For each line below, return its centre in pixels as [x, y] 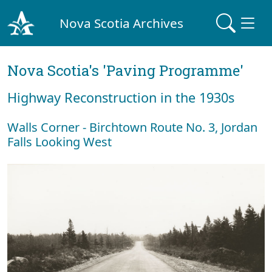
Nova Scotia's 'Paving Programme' [125, 70]
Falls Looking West [59, 142]
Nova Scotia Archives [122, 23]
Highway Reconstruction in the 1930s [121, 97]
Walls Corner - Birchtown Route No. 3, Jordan [132, 127]
